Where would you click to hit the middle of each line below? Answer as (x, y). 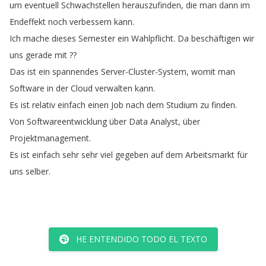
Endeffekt (28, 22)
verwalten (114, 88)
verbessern (91, 22)
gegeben (132, 155)
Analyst (164, 121)
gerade (39, 55)
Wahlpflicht (152, 38)
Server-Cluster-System (144, 72)
